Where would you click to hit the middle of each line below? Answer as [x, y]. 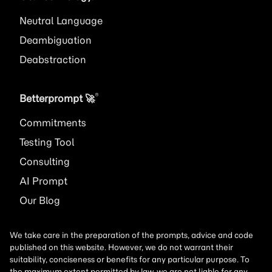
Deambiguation [56, 40]
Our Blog [40, 200]
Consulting [45, 161]
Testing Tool [47, 142]
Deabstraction [53, 59]
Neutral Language [61, 21]
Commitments [53, 123]
